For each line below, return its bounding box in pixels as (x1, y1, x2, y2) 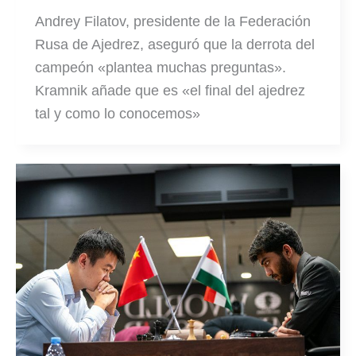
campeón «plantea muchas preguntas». (35, 60, 286, 76)
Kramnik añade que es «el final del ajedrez (35, 83, 305, 99)
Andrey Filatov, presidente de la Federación (35, 14, 311, 30)
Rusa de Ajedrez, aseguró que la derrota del (35, 37, 315, 53)
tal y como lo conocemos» (35, 106, 200, 122)
